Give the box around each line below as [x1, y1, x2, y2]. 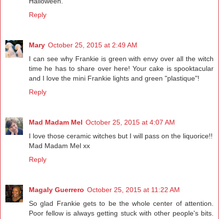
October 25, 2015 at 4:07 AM [86, 118, 175, 127]
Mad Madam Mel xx [29, 142, 90, 150]
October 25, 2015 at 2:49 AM [48, 41, 137, 49]
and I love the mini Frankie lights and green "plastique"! [29, 74, 199, 83]
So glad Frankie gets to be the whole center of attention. [29, 199, 214, 208]
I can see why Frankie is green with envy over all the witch [29, 55, 214, 63]
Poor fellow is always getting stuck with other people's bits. [29, 209, 214, 218]
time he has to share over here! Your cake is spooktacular [29, 65, 214, 73]
